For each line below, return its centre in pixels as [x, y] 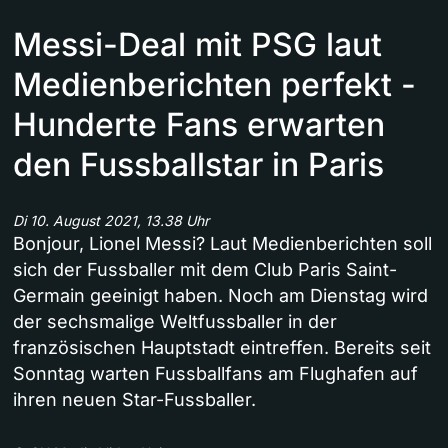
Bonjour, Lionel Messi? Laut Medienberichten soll [222, 244]
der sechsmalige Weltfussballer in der [175, 322]
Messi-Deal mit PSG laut [197, 45]
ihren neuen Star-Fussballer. [134, 400]
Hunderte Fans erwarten [199, 125]
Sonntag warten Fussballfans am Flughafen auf [215, 374]
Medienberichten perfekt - [214, 85]
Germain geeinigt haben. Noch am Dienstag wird [220, 296]
